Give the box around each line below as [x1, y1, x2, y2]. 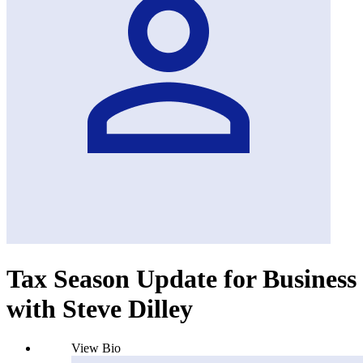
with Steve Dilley [6, 293, 193, 323]
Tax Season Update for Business [6, 263, 357, 293]
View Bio [71, 341, 121, 356]
